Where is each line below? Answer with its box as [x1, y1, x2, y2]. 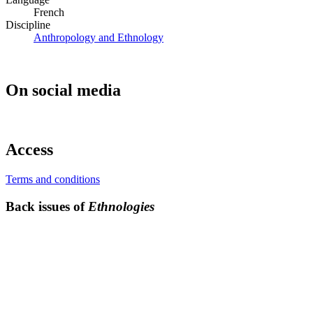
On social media [6, 81, 121, 100]
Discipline [6, 18, 50, 31]
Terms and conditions [6, 173, 100, 186]
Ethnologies [88, 198, 154, 214]
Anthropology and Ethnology [34, 31, 163, 43]
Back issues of [6, 198, 88, 214]
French [34, 6, 64, 18]
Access [6, 140, 53, 159]
